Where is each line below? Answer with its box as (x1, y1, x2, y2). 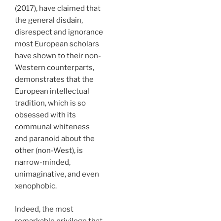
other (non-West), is (15, 146, 83, 155)
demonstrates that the (15, 75, 94, 84)
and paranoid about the (15, 134, 95, 144)
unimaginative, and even (15, 170, 99, 179)
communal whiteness (15, 122, 90, 132)
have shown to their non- (15, 51, 101, 61)
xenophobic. (15, 182, 57, 191)
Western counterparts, (15, 63, 94, 73)
